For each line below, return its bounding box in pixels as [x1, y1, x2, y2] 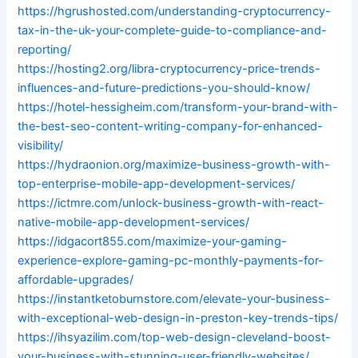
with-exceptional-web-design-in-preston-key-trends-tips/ [18, 311, 339, 326]
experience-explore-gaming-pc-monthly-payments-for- [18, 253, 324, 268]
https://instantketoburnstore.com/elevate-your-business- [18, 292, 331, 307]
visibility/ [18, 138, 64, 153]
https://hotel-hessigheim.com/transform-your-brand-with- [18, 100, 339, 115]
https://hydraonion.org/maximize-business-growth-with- [18, 157, 331, 173]
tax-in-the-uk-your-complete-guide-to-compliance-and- [18, 23, 328, 38]
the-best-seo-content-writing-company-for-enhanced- [18, 119, 324, 134]
